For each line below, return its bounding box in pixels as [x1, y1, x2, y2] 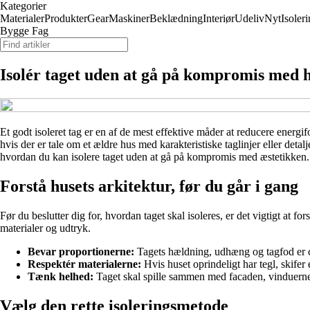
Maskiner [109, 12, 149, 24]
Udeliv [235, 12, 264, 24]
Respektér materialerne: [28, 257, 141, 270]
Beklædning [149, 12, 203, 24]
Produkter [44, 12, 87, 24]
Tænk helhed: [28, 270, 93, 282]
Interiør [203, 12, 235, 24]
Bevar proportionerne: [28, 245, 134, 257]
